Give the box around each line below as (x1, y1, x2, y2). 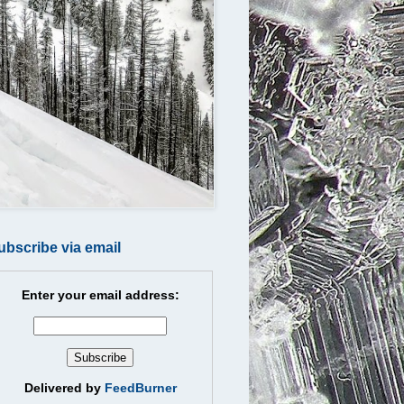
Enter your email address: (21, 287, 179, 302)
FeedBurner (104, 380, 177, 395)
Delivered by (23, 380, 105, 395)
